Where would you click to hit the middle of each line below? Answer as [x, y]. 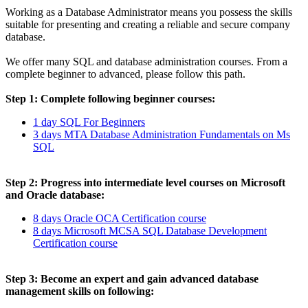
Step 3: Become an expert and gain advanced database [132, 278]
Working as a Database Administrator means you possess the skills [149, 12]
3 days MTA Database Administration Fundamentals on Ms [162, 134]
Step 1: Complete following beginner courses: [110, 98]
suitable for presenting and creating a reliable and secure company [148, 24]
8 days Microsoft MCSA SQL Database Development [150, 230]
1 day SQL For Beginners [89, 122]
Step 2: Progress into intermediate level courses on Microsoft [145, 182]
